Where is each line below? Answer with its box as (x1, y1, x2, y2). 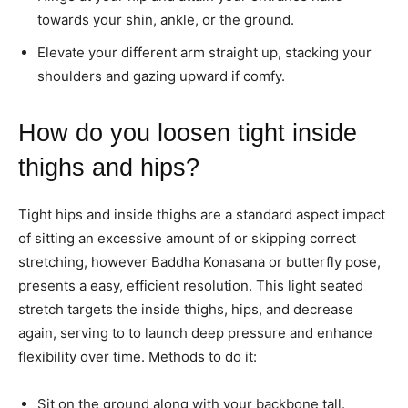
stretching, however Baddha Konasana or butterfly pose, (18, 252, 381, 270)
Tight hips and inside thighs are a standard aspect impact (18, 205, 385, 223)
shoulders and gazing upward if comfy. (37, 66, 285, 85)
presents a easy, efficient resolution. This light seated (18, 276, 363, 294)
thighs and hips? (18, 153, 199, 181)
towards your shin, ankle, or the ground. (37, 10, 294, 28)
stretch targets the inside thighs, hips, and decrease (18, 300, 353, 318)
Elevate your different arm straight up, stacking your (37, 43, 372, 61)
